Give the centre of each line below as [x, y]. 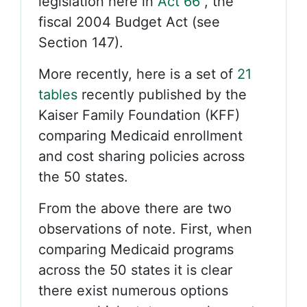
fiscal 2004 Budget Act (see [129, 22]
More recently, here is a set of [138, 74]
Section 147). [81, 42]
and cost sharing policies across [142, 156]
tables [58, 95]
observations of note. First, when [145, 229]
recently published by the [162, 95]
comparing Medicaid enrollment [140, 136]
